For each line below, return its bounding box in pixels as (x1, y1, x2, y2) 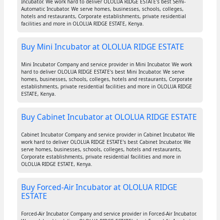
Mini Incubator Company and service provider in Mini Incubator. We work (21, 61, 192, 68)
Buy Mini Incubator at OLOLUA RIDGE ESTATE (21, 41, 184, 53)
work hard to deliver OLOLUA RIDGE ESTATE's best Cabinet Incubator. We (21, 138, 191, 146)
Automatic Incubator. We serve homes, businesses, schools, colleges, (21, 5, 184, 13)
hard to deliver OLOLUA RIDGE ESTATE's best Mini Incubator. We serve (21, 68, 185, 76)
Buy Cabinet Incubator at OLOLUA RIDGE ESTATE (21, 111, 197, 123)
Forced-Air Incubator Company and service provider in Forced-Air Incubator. (21, 210, 197, 218)
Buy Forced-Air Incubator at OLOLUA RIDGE (21, 182, 177, 193)
